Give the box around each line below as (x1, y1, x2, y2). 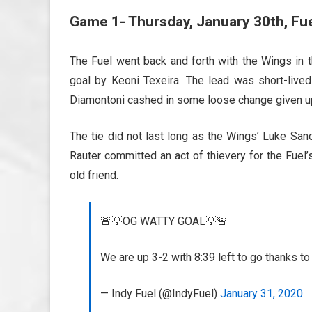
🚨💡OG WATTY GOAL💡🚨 (100, 214, 228, 228)
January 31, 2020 (220, 287, 303, 300)
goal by (70, 74, 111, 87)
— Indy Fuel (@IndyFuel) (100, 287, 220, 300)
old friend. (70, 169, 118, 182)
